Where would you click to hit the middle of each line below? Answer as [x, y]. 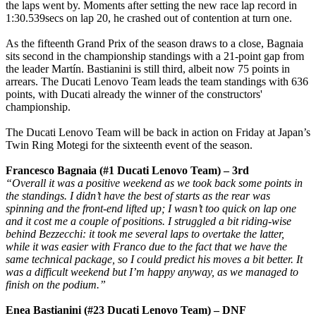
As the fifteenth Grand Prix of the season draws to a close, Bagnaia [154, 43]
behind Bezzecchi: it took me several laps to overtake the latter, [145, 233]
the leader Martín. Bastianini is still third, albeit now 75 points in [148, 68]
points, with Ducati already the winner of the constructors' [134, 94]
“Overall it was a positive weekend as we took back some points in [154, 183]
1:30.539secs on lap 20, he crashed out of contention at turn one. [149, 18]
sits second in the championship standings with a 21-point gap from [155, 56]
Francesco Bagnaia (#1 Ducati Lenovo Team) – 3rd [127, 170]
